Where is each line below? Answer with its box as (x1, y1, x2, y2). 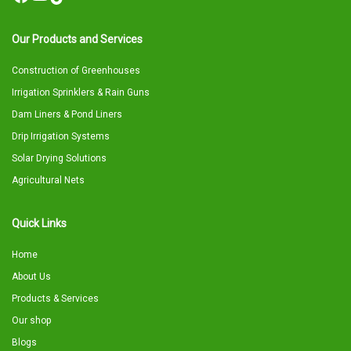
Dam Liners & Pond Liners (12, 109, 122, 120)
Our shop (12, 315, 51, 326)
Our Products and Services (12, 33, 143, 45)
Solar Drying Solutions (12, 153, 107, 164)
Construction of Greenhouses (12, 65, 140, 76)
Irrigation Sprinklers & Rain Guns (12, 87, 150, 98)
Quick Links (12, 217, 67, 230)
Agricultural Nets (12, 175, 85, 186)
